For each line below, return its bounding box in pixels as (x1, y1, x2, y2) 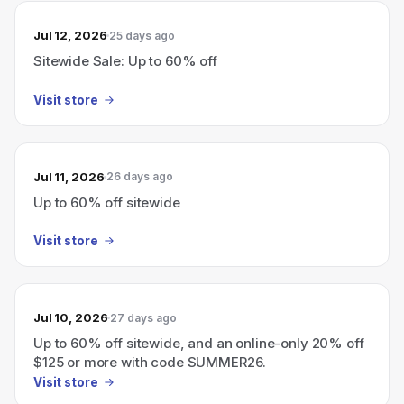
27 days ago (110, 310, 178, 325)
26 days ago (106, 170, 174, 183)
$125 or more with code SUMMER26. (33, 353, 267, 371)
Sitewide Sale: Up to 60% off (33, 52, 217, 69)
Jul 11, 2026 (33, 169, 105, 184)
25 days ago (109, 28, 176, 42)
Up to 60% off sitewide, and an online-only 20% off (33, 335, 364, 352)
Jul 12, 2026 (33, 28, 107, 42)
